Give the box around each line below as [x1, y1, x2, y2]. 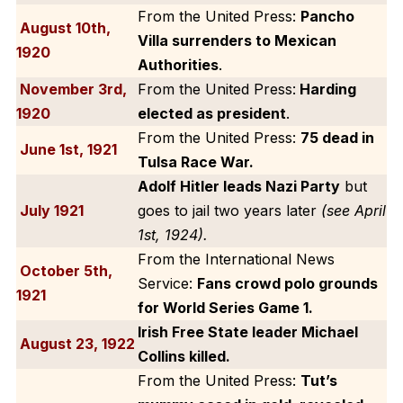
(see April [320, 201, 386, 219]
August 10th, [15, 18, 111, 37]
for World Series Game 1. [137, 298, 313, 317]
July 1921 [15, 201, 84, 219]
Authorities [137, 55, 219, 74]
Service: [137, 273, 197, 292]
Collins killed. [137, 346, 230, 365]
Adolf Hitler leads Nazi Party [137, 176, 340, 195]
